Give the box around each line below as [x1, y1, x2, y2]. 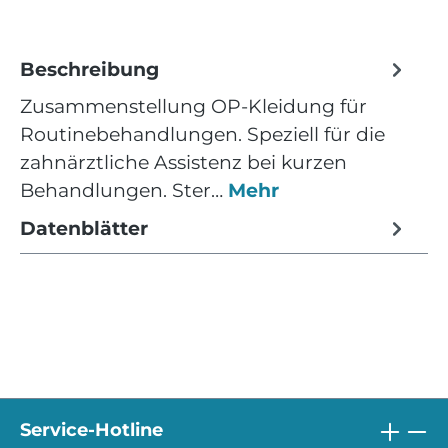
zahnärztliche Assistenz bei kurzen [20, 149, 347, 174]
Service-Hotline [20, 418, 163, 441]
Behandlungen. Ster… [20, 177, 228, 202]
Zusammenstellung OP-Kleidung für [20, 93, 367, 118]
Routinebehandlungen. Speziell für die [20, 121, 385, 146]
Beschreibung [20, 57, 159, 82]
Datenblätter [20, 216, 148, 241]
